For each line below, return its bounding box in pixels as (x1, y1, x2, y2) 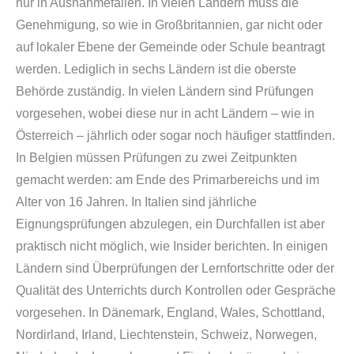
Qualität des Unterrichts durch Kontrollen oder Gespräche (16, 283, 336, 297)
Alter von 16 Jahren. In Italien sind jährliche (16, 194, 257, 209)
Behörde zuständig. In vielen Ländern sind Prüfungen (16, 84, 314, 98)
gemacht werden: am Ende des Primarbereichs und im (16, 172, 319, 186)
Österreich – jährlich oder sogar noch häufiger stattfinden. (16, 128, 335, 142)
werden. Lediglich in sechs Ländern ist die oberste (16, 62, 296, 76)
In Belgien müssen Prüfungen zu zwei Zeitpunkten (16, 150, 297, 164)
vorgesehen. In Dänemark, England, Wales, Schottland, (16, 305, 325, 319)
